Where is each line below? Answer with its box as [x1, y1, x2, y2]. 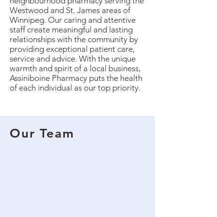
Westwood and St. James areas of [10, 5, 130, 15]
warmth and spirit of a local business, [10, 63, 140, 73]
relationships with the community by [10, 34, 138, 44]
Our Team [10, 125, 75, 141]
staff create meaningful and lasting [10, 24, 133, 34]
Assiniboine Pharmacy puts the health [10, 73, 142, 83]
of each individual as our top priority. [10, 82, 140, 93]
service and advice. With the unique [10, 53, 136, 63]
